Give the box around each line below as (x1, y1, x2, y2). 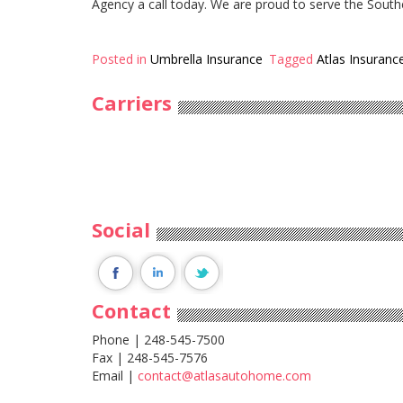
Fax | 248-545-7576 (92, 348, 208, 366)
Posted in (92, 49, 150, 67)
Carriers (92, 88, 172, 116)
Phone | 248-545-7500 (92, 330, 225, 348)
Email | (92, 366, 138, 384)
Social (92, 215, 150, 243)
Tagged (269, 49, 317, 67)
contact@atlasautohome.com (138, 366, 311, 384)
